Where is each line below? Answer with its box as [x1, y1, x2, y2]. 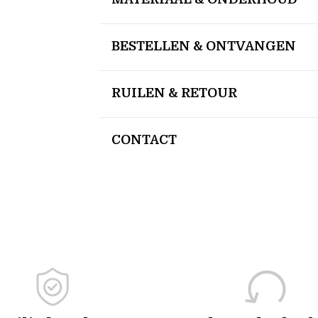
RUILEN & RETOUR [111, 85, 237, 100]
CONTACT [111, 132, 177, 147]
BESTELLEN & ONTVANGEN [111, 38, 296, 53]
